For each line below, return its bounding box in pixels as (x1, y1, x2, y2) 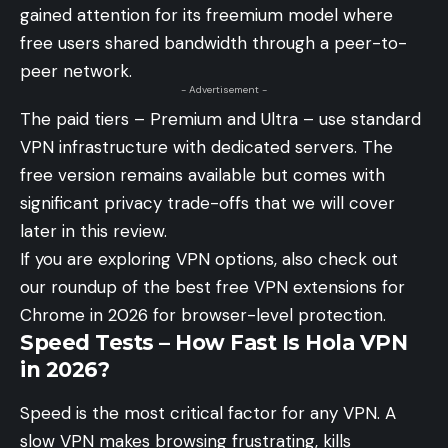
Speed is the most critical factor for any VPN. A (20, 401, 396, 424)
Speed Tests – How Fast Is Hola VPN (20, 330, 407, 356)
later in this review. (20, 220, 167, 243)
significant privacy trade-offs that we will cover (20, 192, 395, 215)
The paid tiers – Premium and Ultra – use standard (20, 108, 421, 131)
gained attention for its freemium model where (20, 4, 393, 27)
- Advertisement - (181, 83, 267, 97)
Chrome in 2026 (20, 304, 148, 327)
